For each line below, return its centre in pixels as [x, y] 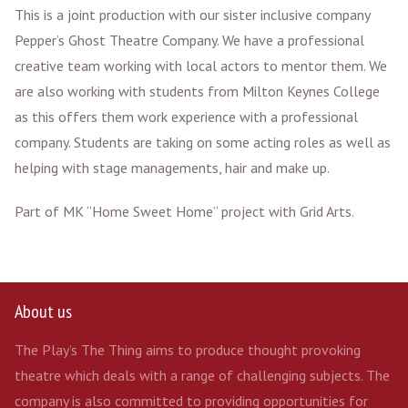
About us [43, 311]
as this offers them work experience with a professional [186, 117]
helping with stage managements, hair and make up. [172, 168]
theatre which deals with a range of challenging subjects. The [202, 375]
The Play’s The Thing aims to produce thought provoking [188, 350]
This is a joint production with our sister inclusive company [192, 15]
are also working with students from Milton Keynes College [197, 91]
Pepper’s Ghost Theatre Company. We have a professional [189, 40]
